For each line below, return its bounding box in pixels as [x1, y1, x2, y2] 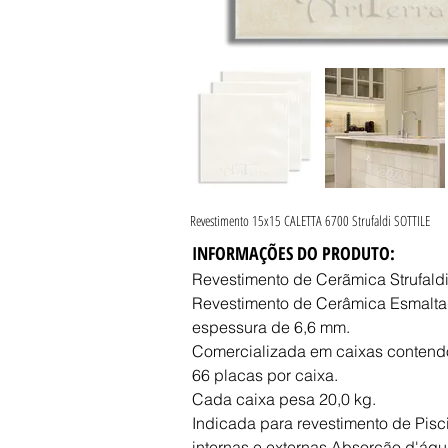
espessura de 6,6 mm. [192, 317, 350, 337]
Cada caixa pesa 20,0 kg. [192, 389, 376, 409]
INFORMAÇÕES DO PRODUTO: [192, 241, 395, 265]
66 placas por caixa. [192, 365, 338, 385]
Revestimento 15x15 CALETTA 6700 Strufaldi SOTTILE [190, 211, 430, 230]
